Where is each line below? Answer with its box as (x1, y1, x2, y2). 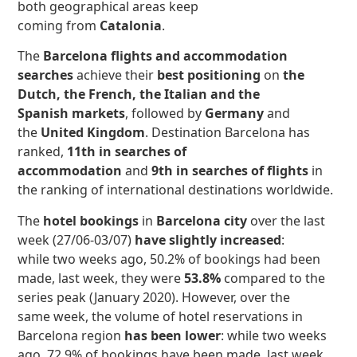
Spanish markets (18, 104, 126, 123)
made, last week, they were (18, 269, 185, 287)
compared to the (224, 269, 326, 287)
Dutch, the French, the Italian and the (18, 85, 261, 104)
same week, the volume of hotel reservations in (18, 307, 304, 325)
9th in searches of (151, 162, 265, 180)
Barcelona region (18, 326, 125, 344)
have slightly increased (135, 230, 282, 249)
